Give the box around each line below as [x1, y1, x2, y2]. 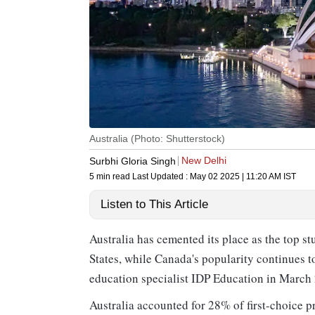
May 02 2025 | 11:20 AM [190, 172, 281, 182]
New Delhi [181, 155, 226, 167]
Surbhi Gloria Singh [89, 155, 176, 167]
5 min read [89, 172, 132, 182]
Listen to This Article [101, 198, 208, 212]
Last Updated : [132, 172, 190, 182]
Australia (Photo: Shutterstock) [89, 133, 225, 145]
